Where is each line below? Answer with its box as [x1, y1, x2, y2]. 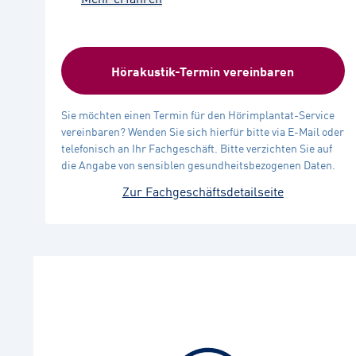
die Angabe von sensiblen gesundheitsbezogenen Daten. [61, 157, 335, 172]
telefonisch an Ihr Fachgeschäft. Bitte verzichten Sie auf [61, 140, 332, 156]
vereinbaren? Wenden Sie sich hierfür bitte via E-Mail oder [61, 123, 344, 139]
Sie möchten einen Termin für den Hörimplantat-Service [61, 106, 335, 122]
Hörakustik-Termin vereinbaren [111, 61, 295, 80]
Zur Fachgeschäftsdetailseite [122, 181, 284, 200]
